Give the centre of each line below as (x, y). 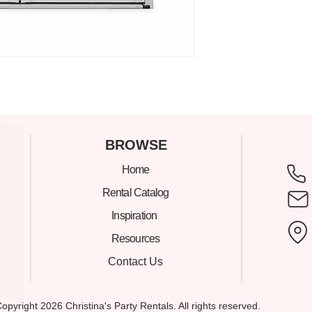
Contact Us (135, 262)
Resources (135, 239)
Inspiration (135, 216)
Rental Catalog (135, 193)
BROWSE (136, 145)
